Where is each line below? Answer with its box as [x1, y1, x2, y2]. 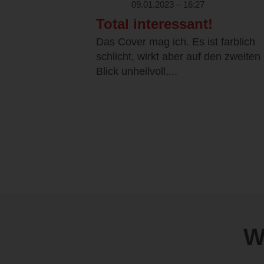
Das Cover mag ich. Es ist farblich [96, 36, 255, 48]
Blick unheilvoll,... [96, 65, 177, 78]
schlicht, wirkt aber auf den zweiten [96, 51, 260, 63]
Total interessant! [96, 16, 213, 32]
